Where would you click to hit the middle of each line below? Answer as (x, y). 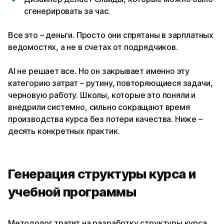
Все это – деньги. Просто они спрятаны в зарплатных (111, 35)
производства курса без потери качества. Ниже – (105, 119)
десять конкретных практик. (64, 131)
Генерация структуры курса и (102, 174)
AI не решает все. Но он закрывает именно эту (99, 71)
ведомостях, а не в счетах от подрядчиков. (93, 47)
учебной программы (72, 192)
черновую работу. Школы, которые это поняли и (102, 95)
